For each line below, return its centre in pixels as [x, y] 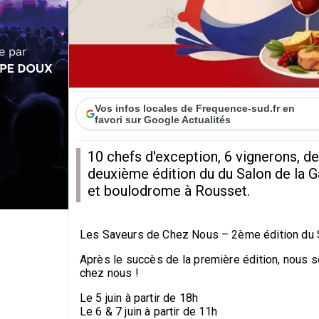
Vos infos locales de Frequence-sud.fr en [195, 108]
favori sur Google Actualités [163, 119]
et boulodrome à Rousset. [169, 190]
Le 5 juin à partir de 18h [139, 298]
